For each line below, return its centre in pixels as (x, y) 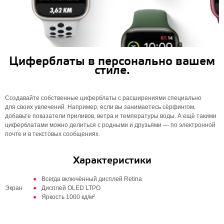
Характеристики (112, 161)
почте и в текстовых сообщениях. (52, 134)
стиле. (112, 71)
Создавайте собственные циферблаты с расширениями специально (103, 98)
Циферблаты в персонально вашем (112, 62)
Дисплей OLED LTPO (71, 188)
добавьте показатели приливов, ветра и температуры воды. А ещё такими (111, 116)
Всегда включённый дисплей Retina (92, 179)
